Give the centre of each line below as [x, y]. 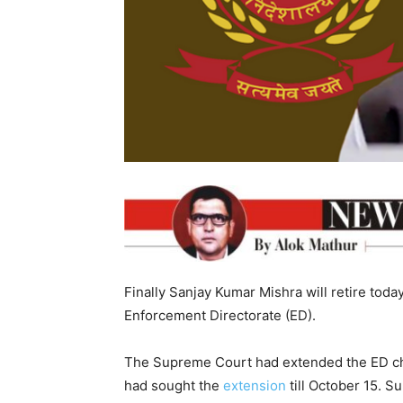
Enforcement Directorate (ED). [220, 316]
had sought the [174, 386]
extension [255, 386]
